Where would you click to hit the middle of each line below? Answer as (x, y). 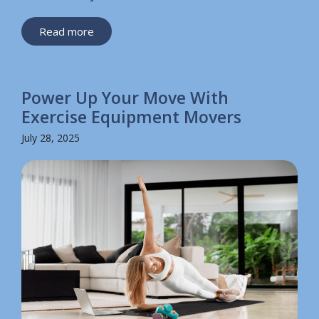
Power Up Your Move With (125, 98)
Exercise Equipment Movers (131, 117)
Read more (67, 32)
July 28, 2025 (51, 138)
